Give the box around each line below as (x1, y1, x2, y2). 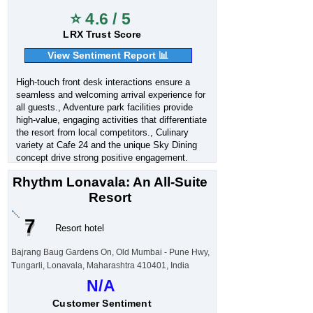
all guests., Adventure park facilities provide (15, 102, 193, 112)
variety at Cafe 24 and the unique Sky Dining (15, 140, 197, 150)
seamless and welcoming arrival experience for (15, 89, 205, 100)
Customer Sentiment (52, 298, 152, 309)
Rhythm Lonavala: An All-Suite (13, 175, 208, 189)
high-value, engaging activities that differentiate (15, 115, 207, 125)
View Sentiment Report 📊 (48, 50, 168, 61)
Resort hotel (54, 223, 104, 233)
